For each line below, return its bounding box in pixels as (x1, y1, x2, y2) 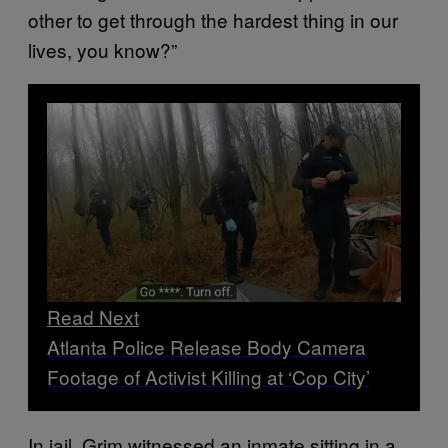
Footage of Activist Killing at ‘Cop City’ (47, 362, 370, 390)
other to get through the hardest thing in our (28, 5, 398, 33)
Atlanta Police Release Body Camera (47, 332, 366, 360)
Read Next (47, 302, 139, 330)
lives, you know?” (28, 35, 177, 63)
